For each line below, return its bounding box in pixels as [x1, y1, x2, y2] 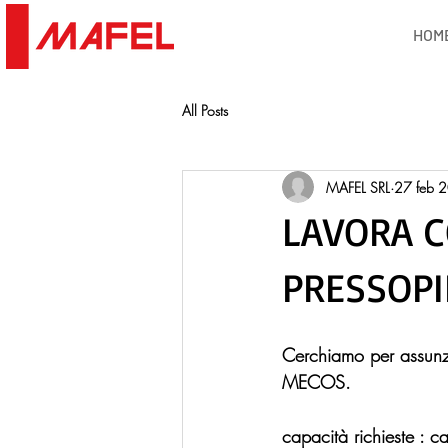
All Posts [182, 100, 228, 120]
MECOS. [282, 370, 351, 394]
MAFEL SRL [326, 177, 390, 197]
